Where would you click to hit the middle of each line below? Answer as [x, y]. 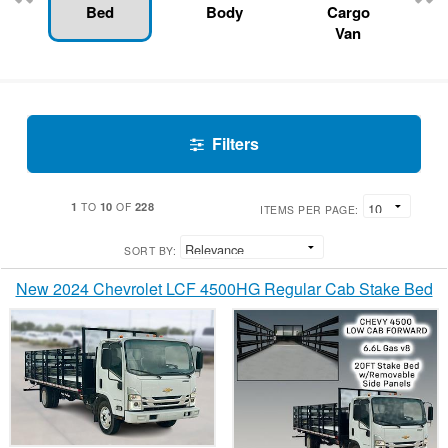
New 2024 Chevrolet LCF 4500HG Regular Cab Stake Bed [224, 289]
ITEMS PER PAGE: [309, 210]
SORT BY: [150, 251]
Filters [235, 144]
